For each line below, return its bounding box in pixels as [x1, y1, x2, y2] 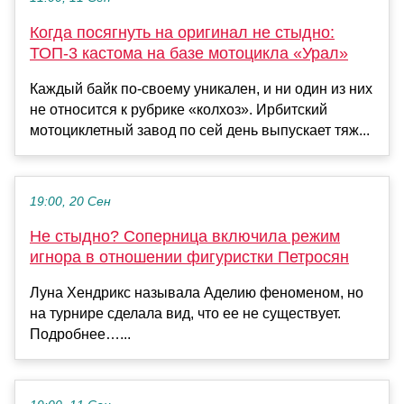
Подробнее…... [30, 326, 131, 342]
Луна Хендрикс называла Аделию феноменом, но [30, 284, 363, 300]
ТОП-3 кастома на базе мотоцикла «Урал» [30, 43, 348, 62]
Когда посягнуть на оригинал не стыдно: [30, 23, 335, 41]
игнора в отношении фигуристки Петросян [30, 247, 349, 266]
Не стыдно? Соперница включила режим [30, 226, 340, 245]
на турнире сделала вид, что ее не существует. [30, 305, 341, 321]
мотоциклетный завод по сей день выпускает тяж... [30, 122, 370, 138]
